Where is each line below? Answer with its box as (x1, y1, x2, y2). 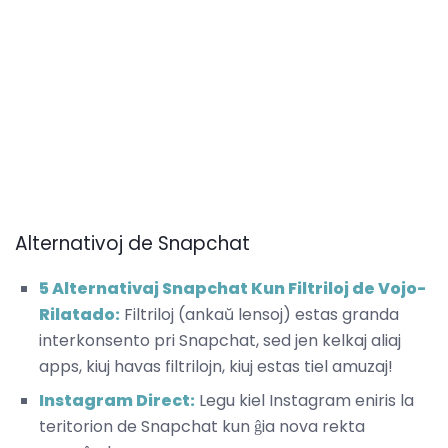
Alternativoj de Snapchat (15, 230, 250, 258)
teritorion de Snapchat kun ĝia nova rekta (39, 415, 365, 439)
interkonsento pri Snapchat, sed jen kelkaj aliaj (39, 329, 401, 353)
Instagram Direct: (39, 389, 195, 413)
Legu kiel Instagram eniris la (195, 389, 414, 413)
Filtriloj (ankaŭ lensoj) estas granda (120, 303, 399, 327)
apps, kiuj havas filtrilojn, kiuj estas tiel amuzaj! (39, 355, 393, 379)
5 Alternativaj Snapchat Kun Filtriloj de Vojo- (39, 277, 426, 301)
